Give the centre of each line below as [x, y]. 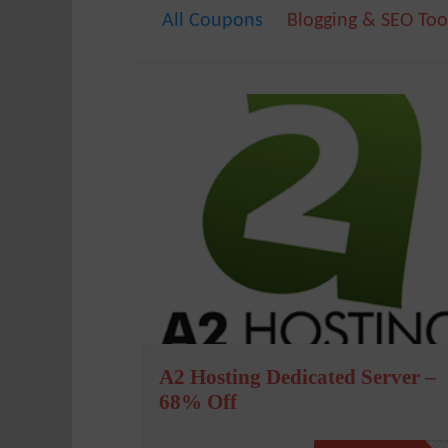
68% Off [197, 401]
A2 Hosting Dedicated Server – [297, 376]
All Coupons [212, 21]
